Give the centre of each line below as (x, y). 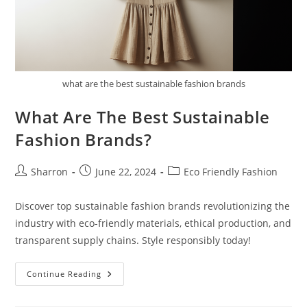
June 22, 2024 (126, 171)
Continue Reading (64, 273)
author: (32, 185)
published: (104, 185)
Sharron (50, 171)
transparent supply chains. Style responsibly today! (133, 240)
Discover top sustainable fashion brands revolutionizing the (153, 206)
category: (188, 185)
